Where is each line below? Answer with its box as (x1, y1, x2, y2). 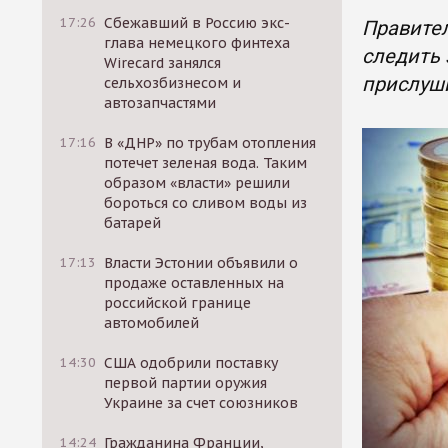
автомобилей (104, 314, 200, 332)
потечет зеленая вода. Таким (104, 154, 308, 172)
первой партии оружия (104, 374, 268, 392)
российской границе (104, 294, 252, 312)
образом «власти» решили (104, 174, 291, 192)
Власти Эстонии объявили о (104, 254, 299, 272)
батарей (104, 214, 162, 232)
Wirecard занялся (104, 54, 222, 72)
